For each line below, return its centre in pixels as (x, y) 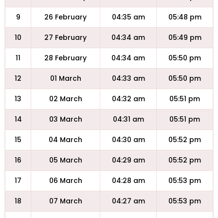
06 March (65, 181)
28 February (65, 58)
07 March (65, 201)
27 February (65, 37)
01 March (65, 78)
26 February (65, 17)
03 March (65, 119)
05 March (65, 160)
